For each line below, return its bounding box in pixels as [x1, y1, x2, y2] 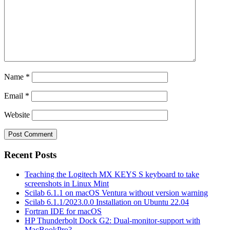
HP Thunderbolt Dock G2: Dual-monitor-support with [25, 216, 200, 225]
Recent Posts [4, 149, 56, 160]
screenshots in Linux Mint [25, 179, 109, 188]
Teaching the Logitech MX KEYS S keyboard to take [25, 170, 199, 179]
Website [4, 110, 30, 119]
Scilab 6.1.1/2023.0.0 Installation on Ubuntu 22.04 [25, 198, 189, 207]
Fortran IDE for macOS [25, 207, 102, 216]
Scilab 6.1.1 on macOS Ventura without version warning [25, 188, 208, 198]
